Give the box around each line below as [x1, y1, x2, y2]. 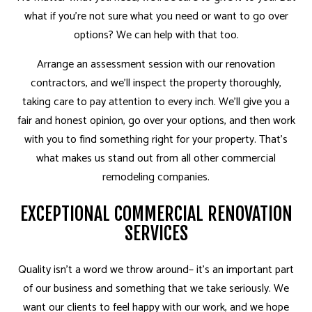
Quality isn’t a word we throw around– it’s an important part [18, 260, 294, 280]
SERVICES [124, 222, 188, 245]
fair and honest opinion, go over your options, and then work [17, 111, 295, 131]
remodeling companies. [102, 168, 210, 187]
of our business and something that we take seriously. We [23, 279, 289, 299]
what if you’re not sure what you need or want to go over [24, 7, 288, 26]
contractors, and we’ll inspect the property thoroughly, [31, 74, 281, 93]
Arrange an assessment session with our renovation [37, 55, 275, 75]
